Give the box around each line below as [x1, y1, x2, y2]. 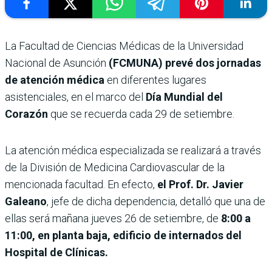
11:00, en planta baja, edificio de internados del [5, 228, 242, 242]
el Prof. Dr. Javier [157, 177, 243, 191]
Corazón [5, 107, 50, 120]
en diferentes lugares [104, 73, 206, 86]
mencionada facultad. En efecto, [5, 177, 157, 191]
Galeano [5, 194, 47, 208]
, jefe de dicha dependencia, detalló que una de [47, 194, 265, 208]
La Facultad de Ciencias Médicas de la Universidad [5, 39, 243, 52]
